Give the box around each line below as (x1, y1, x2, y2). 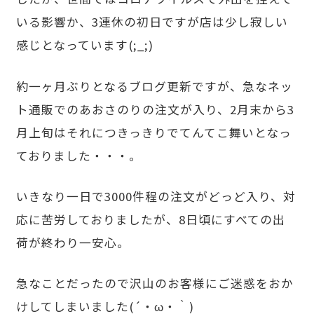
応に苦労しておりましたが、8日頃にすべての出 (16, 210, 286, 228)
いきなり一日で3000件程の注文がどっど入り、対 (16, 187, 296, 205)
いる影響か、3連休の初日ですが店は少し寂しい (16, 13, 289, 31)
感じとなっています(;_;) (16, 36, 154, 54)
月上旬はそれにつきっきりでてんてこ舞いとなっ (16, 123, 292, 141)
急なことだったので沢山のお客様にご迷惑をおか (16, 274, 294, 292)
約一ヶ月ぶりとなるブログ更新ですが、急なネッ (16, 77, 294, 95)
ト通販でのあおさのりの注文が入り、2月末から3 (16, 100, 295, 118)
